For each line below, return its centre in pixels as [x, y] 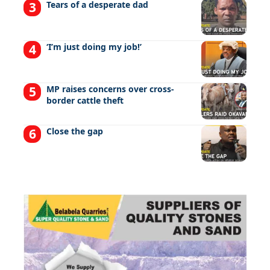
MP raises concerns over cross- [110, 89]
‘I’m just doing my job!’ [94, 46]
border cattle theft [85, 100]
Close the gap [74, 131]
